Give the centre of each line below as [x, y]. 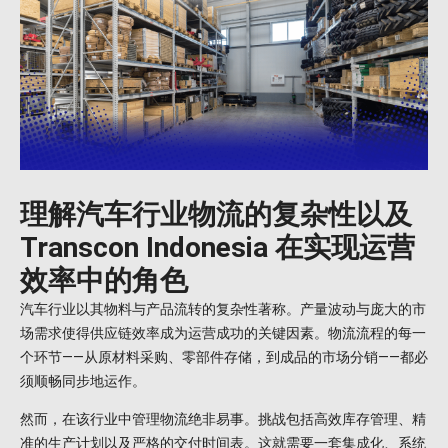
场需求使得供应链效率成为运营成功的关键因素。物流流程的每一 [223, 333]
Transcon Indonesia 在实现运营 [217, 248]
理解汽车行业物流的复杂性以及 [216, 215]
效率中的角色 [104, 281]
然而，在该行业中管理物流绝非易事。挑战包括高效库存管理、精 [223, 419]
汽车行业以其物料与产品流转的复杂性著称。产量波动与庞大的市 [223, 309]
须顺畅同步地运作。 [83, 381]
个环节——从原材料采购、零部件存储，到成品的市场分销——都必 [224, 357]
